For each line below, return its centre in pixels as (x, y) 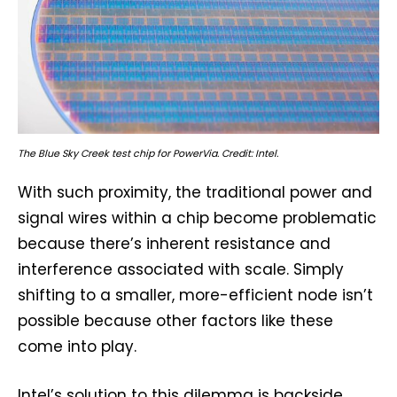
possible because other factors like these (175, 321)
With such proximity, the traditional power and (195, 193)
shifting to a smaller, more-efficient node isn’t (195, 296)
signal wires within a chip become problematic (197, 218)
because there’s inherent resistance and (174, 244)
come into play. (77, 347)
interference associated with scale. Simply (181, 270)
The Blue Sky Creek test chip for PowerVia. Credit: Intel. (148, 154)
